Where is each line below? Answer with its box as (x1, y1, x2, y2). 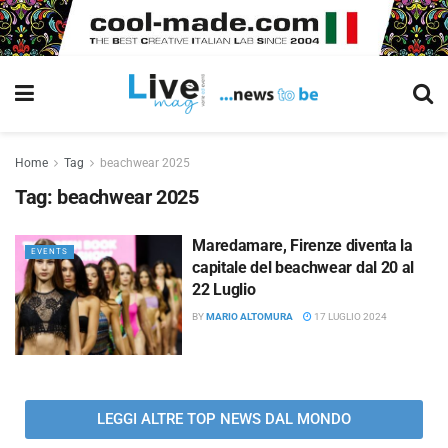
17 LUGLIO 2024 (312, 311, 388, 322)
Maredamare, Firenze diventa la (192, 236, 413, 255)
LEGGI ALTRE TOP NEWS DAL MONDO (97, 409, 351, 428)
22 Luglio (192, 280, 256, 299)
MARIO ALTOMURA (206, 311, 294, 322)
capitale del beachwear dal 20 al (192, 258, 414, 277)
